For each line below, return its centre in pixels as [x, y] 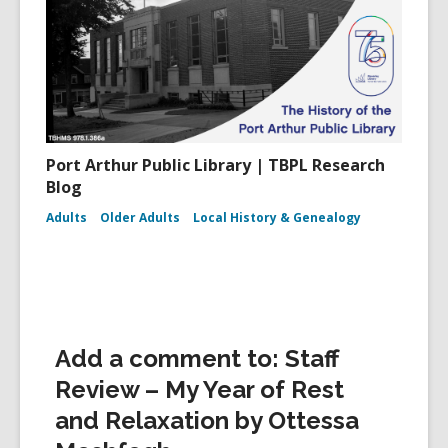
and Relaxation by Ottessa [207, 420]
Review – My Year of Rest [199, 389]
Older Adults [140, 217]
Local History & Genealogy [277, 217]
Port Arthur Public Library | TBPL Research [215, 165]
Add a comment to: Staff [197, 358]
